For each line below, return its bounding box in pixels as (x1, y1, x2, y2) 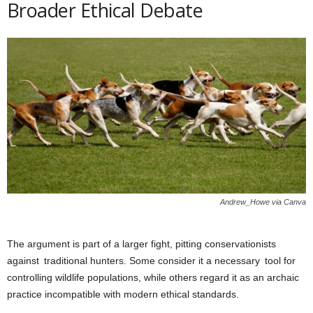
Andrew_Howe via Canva (220, 197, 306, 206)
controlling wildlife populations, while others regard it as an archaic (7, 271, 299, 283)
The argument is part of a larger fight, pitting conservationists (7, 238, 276, 249)
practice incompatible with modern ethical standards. (7, 288, 239, 300)
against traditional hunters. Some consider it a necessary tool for (7, 254, 296, 266)
